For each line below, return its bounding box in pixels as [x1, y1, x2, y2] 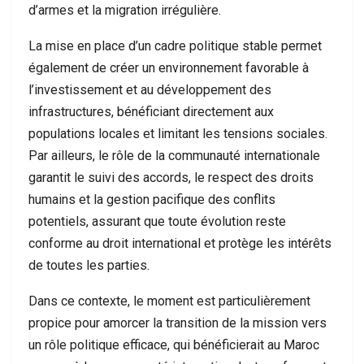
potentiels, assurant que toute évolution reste [28, 214, 286, 229]
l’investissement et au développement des [28, 82, 271, 97]
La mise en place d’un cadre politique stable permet [28, 38, 322, 54]
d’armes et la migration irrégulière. [28, 2, 221, 18]
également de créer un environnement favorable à [28, 60, 309, 76]
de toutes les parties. [28, 258, 149, 273]
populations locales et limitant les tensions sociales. [28, 126, 327, 141]
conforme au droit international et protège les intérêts [28, 236, 331, 251]
